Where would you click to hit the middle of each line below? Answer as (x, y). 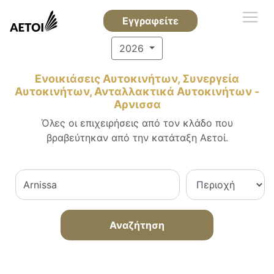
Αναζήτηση (137, 225)
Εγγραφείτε (150, 21)
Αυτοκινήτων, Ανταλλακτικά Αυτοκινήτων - (137, 91)
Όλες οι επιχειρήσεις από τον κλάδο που (137, 123)
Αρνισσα (137, 104)
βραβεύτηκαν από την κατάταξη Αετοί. (137, 138)
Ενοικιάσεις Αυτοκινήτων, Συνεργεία (137, 79)
